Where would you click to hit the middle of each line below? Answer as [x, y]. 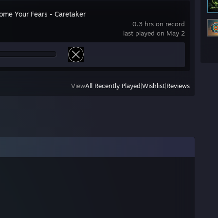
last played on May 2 [154, 33]
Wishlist [154, 85]
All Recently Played [113, 85]
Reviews [178, 85]
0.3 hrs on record [159, 24]
